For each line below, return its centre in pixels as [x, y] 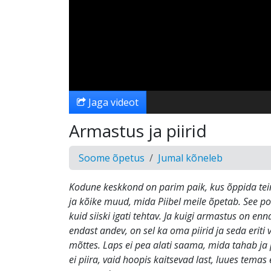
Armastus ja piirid [138, 131]
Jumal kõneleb [190, 158]
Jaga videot [112, 102]
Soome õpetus [112, 158]
